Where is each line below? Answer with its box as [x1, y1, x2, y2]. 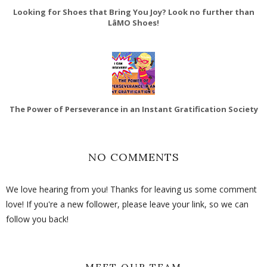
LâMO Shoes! [108, 17, 159, 28]
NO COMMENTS [88, 150, 179, 164]
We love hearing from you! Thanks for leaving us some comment [6, 183, 257, 195]
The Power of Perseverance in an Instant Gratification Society [9, 103, 258, 114]
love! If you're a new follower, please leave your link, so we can [6, 198, 249, 210]
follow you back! [6, 213, 69, 225]
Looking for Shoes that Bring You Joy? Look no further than [13, 6, 254, 17]
